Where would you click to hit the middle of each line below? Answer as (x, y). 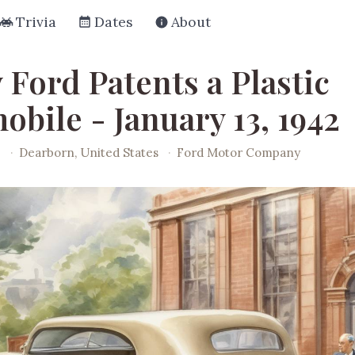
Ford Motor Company (239, 152)
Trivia (36, 22)
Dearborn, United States (91, 152)
